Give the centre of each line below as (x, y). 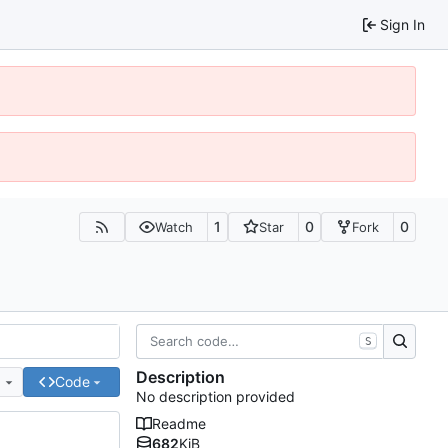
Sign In (402, 24)
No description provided (215, 397)
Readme (179, 424)
